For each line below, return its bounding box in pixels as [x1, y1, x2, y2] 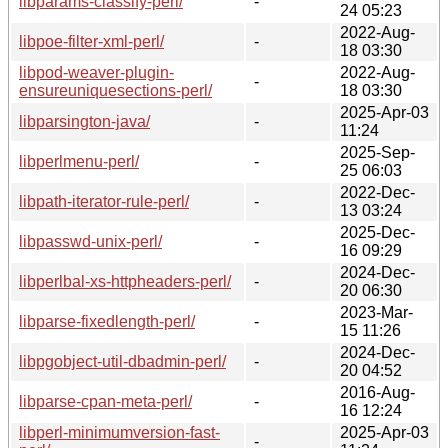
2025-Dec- [340, 223, 415, 241]
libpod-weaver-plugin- [19, 63, 174, 81]
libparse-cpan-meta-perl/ [19, 392, 192, 410]
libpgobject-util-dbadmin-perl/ [19, 352, 226, 370]
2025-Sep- [340, 143, 415, 161]
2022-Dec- [340, 183, 415, 201]
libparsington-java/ [19, 112, 150, 130]
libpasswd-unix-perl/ [19, 232, 162, 250]
